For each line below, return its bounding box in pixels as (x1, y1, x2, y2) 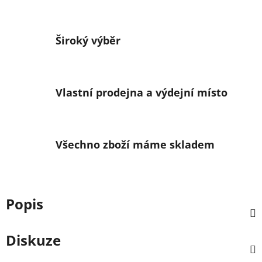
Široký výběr (56, 33, 120, 47)
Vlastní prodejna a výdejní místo (56, 85, 227, 99)
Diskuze (6, 230, 61, 250)
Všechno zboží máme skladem (56, 137, 215, 151)
